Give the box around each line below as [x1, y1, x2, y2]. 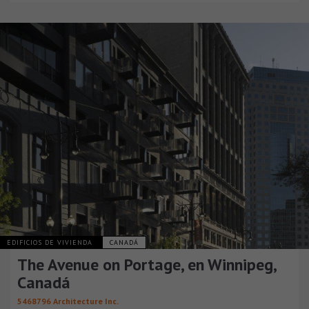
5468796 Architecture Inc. [17, 295, 119, 306]
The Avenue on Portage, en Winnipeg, [17, 253, 276, 275]
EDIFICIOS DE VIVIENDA [7, 237, 95, 247]
